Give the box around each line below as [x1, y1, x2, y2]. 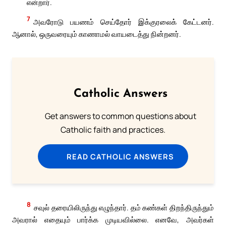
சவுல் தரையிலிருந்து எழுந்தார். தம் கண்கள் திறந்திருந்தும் [34, 202, 214, 212]
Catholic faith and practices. [61, 124, 165, 136]
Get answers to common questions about [44, 110, 196, 122]
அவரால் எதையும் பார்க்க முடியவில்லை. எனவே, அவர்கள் [12, 214, 214, 224]
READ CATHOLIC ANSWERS [67, 151, 175, 162]
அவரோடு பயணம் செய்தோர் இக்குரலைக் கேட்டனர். [33, 16, 214, 27]
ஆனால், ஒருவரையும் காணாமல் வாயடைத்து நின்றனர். [12, 28, 181, 39]
